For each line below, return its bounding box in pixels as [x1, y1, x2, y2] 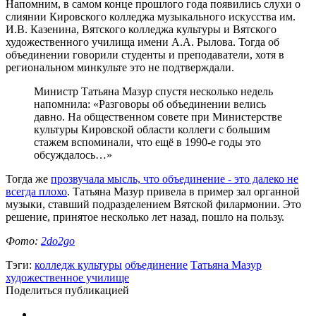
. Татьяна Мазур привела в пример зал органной [67, 185, 300, 197]
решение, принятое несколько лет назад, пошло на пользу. [6, 210, 287, 223]
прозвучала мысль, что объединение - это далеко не [51, 172, 298, 185]
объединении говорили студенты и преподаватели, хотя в [6, 48, 284, 61]
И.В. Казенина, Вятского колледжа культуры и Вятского [6, 23, 276, 35]
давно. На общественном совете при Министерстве [34, 110, 282, 123]
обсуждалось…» [34, 148, 112, 161]
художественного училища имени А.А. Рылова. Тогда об [6, 35, 279, 48]
